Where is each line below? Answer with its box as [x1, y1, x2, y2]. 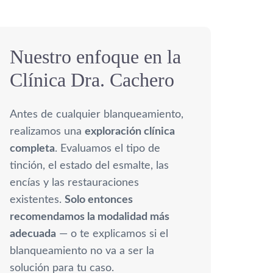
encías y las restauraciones [10, 177, 139, 188]
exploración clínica [85, 126, 175, 137]
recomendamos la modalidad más [10, 211, 169, 222]
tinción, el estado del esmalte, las [10, 160, 169, 171]
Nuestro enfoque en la [10, 45, 181, 68]
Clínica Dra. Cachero [10, 68, 174, 91]
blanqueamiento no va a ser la [10, 245, 154, 257]
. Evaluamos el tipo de [55, 143, 160, 154]
